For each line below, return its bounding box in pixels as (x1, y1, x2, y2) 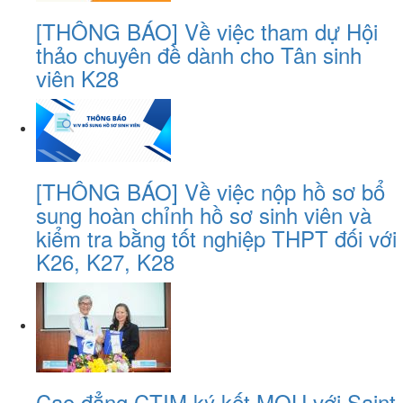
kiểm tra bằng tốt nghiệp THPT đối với (36, 221, 397, 254)
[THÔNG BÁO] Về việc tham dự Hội (36, 14, 378, 47)
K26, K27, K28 (36, 245, 175, 277)
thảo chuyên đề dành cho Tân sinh (36, 38, 362, 70)
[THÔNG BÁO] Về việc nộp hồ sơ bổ (36, 175, 385, 207)
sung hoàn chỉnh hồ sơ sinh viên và (36, 198, 372, 230)
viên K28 (36, 61, 119, 94)
